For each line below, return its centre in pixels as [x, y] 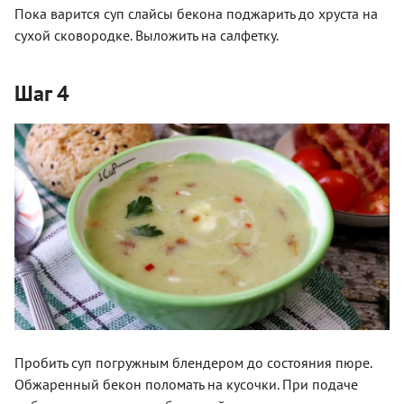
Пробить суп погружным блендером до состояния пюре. [193, 363]
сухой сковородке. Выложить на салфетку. [147, 35]
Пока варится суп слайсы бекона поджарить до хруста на [196, 13]
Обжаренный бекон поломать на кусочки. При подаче [186, 385]
